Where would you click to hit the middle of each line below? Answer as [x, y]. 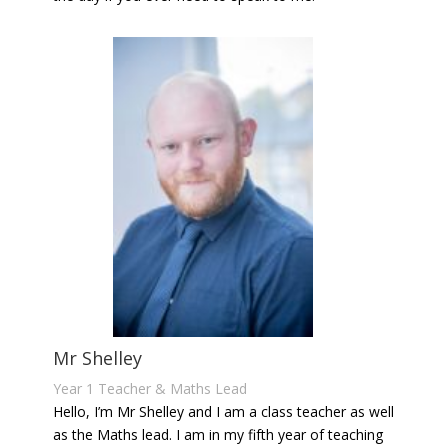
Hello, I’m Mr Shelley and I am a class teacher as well [224, 412]
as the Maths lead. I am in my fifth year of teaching [218, 435]
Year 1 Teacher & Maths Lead [150, 389]
